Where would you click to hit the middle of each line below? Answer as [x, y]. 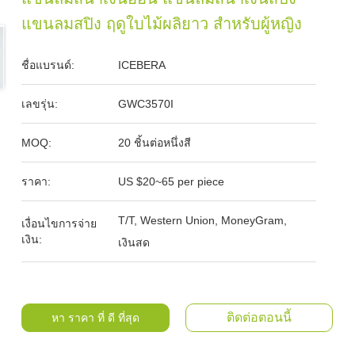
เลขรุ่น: [40, 104]
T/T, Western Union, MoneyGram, [203, 220]
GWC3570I [146, 104]
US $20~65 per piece [172, 181]
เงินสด [134, 242]
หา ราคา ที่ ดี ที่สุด [95, 318]
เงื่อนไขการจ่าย [59, 223]
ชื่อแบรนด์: [48, 65]
